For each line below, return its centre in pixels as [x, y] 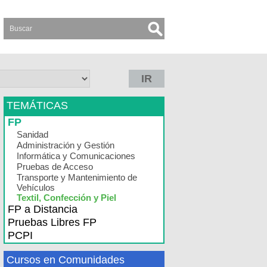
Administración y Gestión [66, 145]
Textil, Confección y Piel [66, 198]
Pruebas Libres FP [52, 222]
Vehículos [36, 187]
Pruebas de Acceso [55, 167]
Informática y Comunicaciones [76, 156]
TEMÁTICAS [37, 105]
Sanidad [32, 134]
